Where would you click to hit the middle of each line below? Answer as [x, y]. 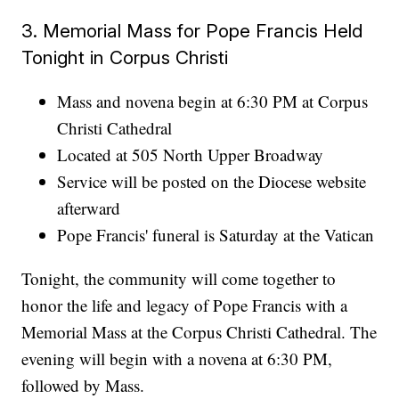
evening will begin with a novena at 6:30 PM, [177, 358]
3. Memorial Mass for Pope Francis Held [192, 30]
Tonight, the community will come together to [179, 278]
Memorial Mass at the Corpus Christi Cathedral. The [199, 331]
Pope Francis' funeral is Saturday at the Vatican [216, 234]
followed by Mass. [83, 385]
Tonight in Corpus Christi [125, 57]
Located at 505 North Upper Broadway [191, 154]
